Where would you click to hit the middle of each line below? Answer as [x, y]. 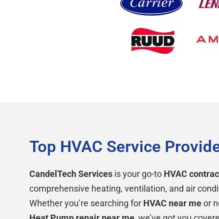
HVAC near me [172, 203]
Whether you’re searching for [86, 203]
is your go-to [138, 174]
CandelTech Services [71, 174]
